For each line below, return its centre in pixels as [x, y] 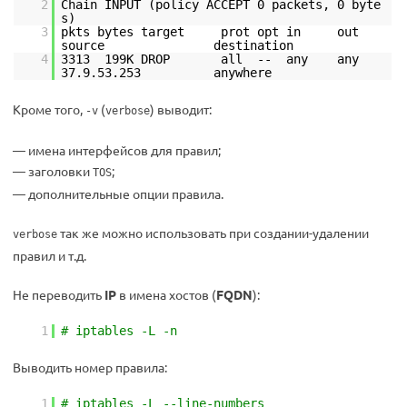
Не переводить [59, 294]
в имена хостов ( [166, 294]
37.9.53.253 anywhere [166, 73]
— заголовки [53, 171]
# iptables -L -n [119, 331]
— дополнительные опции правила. [118, 194]
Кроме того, [49, 109]
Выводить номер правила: [90, 367]
